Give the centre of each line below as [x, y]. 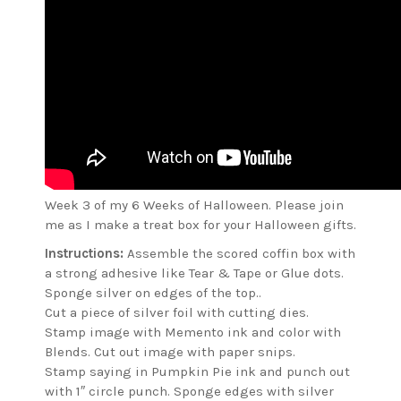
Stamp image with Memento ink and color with [193, 333]
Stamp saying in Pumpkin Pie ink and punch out [197, 372]
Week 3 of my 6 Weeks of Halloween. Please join [194, 205]
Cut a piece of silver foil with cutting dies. [177, 313]
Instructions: [84, 254]
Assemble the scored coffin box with [239, 254]
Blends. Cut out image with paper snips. [170, 352]
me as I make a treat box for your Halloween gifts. [200, 225]
